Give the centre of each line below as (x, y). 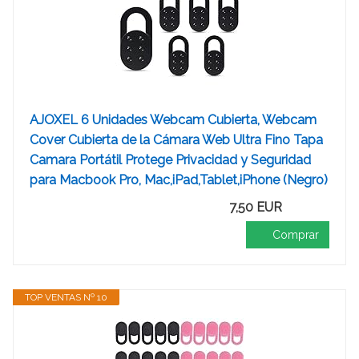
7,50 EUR (256, 207)
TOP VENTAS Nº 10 (66, 297)
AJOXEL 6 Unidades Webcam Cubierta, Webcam (173, 120)
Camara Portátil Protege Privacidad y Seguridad (170, 160)
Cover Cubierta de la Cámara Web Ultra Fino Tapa (176, 140)
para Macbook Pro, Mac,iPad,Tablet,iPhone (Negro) (179, 180)
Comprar (296, 235)
